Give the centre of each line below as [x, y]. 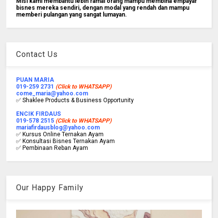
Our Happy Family [50, 187]
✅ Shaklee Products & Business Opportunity [75, 100]
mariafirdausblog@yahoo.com [58, 127]
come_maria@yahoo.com [52, 93]
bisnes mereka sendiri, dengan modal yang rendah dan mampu [103, 8]
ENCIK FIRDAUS [39, 114]
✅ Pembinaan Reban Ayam [52, 148]
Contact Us [37, 54]
